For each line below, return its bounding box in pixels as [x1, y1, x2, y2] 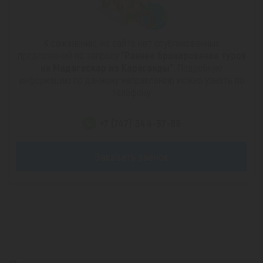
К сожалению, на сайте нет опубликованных [43, 36, 220, 50]
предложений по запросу [17, 49, 121, 62]
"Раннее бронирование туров [120, 49, 246, 62]
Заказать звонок [95, 149, 168, 163]
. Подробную [173, 61, 222, 75]
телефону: [111, 86, 152, 99]
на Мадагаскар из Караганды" [41, 61, 173, 75]
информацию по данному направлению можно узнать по [19, 73, 244, 87]
